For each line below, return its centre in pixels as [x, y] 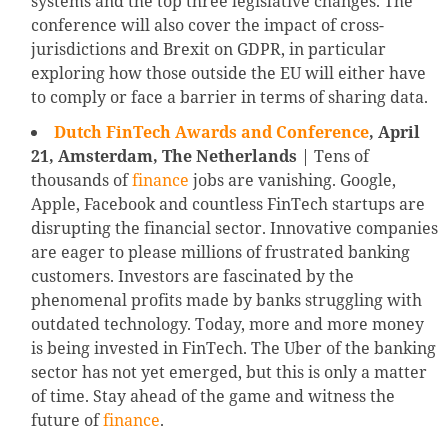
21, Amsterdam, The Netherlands [166, 156]
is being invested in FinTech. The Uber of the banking [233, 348]
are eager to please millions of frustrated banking [220, 252]
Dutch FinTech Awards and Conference [211, 132]
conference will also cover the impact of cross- [207, 25]
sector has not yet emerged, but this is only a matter [229, 372]
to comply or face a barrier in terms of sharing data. [229, 97]
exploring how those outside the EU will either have [228, 73]
